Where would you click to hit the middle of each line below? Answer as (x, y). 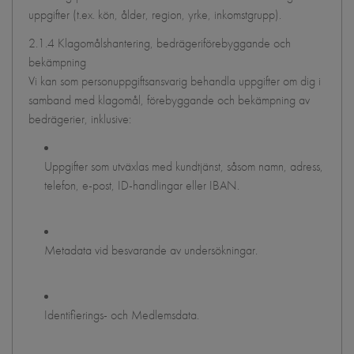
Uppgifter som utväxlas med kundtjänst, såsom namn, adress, (184, 166)
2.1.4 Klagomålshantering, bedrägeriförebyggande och (160, 43)
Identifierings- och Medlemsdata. (122, 315)
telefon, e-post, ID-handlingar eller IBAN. (142, 185)
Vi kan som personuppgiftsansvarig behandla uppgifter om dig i (175, 81)
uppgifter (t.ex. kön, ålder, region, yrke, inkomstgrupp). (155, 15)
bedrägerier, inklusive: (80, 119)
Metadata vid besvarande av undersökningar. (151, 250)
